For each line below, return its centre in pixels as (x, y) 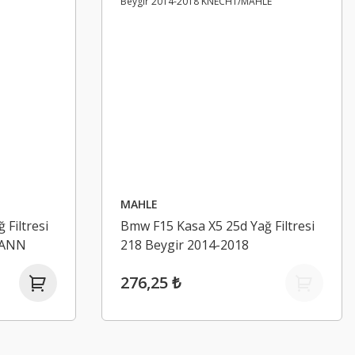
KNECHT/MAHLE (170, 264)
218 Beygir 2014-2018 (185, 245)
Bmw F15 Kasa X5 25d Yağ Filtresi (218, 226)
